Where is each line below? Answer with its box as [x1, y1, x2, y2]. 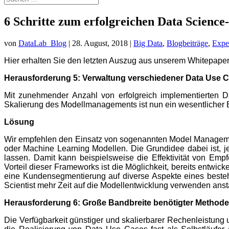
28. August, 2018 [72, 38, 128, 48]
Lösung [4, 117, 34, 126]
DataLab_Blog [18, 38, 66, 48]
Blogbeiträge [167, 38, 208, 48]
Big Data [133, 38, 163, 48]
